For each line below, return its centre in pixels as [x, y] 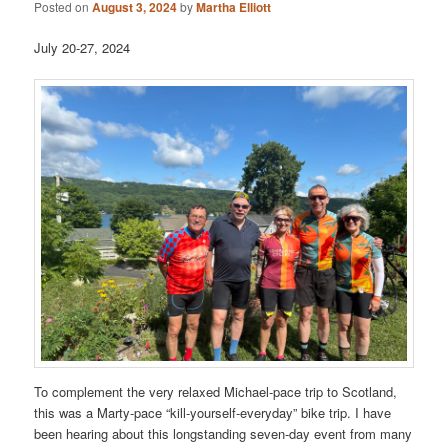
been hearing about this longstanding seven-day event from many [223, 433]
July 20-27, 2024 [82, 48]
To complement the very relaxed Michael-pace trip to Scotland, [216, 391]
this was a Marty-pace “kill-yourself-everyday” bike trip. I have [213, 412]
